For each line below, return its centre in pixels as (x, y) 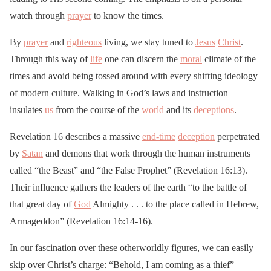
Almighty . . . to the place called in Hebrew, (175, 204)
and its (179, 109)
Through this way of (50, 59)
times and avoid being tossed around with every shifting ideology (134, 76)
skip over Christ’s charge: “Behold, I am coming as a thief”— (127, 264)
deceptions (214, 109)
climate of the (229, 59)
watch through (38, 15)
